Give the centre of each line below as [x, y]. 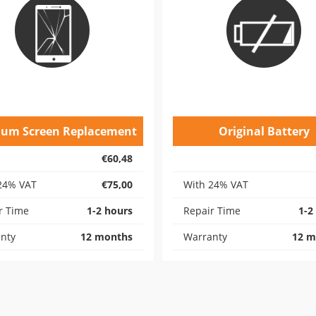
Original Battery [264, 131]
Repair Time [212, 211]
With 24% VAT [216, 184]
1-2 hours [110, 211]
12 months [107, 237]
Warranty [205, 237]
